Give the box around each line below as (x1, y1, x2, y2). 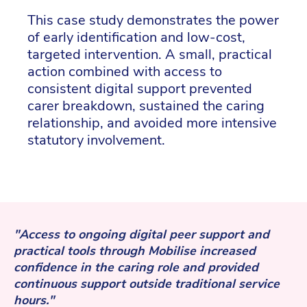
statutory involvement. (27, 131, 165, 150)
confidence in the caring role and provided (14, 258, 258, 275)
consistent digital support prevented (27, 79, 252, 99)
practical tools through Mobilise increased (14, 242, 256, 259)
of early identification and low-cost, (27, 28, 245, 47)
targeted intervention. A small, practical (27, 45, 272, 64)
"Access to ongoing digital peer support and (14, 225, 269, 243)
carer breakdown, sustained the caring (27, 97, 265, 116)
